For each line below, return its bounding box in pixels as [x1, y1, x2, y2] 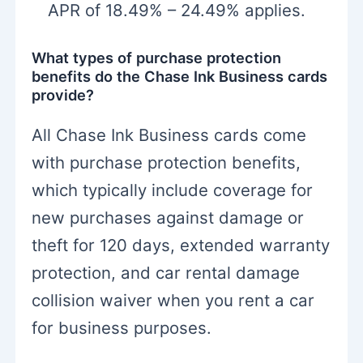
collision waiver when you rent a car [32, 289, 315, 310]
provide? [32, 86, 95, 105]
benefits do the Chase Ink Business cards [32, 67, 328, 86]
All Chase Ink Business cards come [32, 124, 307, 145]
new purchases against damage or [32, 207, 305, 228]
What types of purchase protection [32, 49, 282, 67]
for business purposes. [32, 317, 212, 338]
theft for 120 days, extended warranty [32, 234, 331, 255]
